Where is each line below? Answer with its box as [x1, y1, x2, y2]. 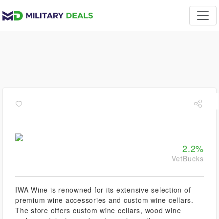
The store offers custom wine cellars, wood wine [15, 205, 181, 215]
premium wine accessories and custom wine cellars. [15, 195, 194, 205]
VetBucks [172, 153, 204, 163]
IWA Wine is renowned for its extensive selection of [15, 185, 191, 195]
